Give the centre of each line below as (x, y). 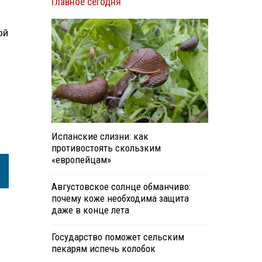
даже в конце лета (90, 210)
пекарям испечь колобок (103, 249)
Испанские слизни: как (100, 137)
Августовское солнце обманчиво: (121, 187)
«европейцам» (81, 160)
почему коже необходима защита (120, 199)
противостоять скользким (106, 148)
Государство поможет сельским (118, 237)
